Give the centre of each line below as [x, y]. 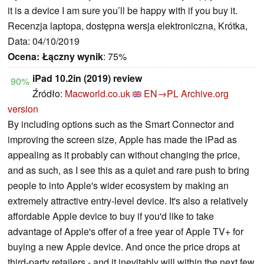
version [23, 109]
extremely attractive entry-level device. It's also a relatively [128, 201]
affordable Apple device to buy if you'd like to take [111, 216]
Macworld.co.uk [98, 94]
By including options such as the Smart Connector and [121, 124]
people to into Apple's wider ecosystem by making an [118, 186]
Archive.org [205, 94]
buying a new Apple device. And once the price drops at [124, 247]
